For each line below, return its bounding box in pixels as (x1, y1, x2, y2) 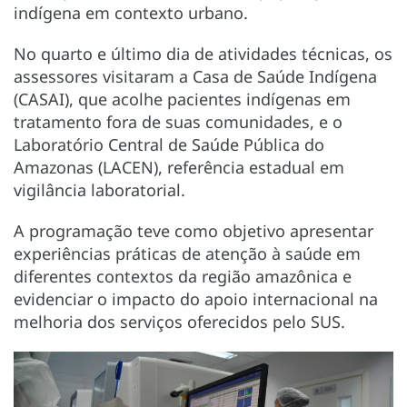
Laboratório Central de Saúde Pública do (14, 133, 324, 155)
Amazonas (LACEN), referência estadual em (14, 155, 344, 178)
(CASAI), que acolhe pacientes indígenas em (14, 87, 351, 110)
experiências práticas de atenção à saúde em (14, 242, 361, 264)
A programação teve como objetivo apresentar (14, 219, 373, 242)
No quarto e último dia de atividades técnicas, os (14, 42, 392, 65)
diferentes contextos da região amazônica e (14, 264, 352, 287)
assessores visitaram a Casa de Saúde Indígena (14, 65, 377, 87)
